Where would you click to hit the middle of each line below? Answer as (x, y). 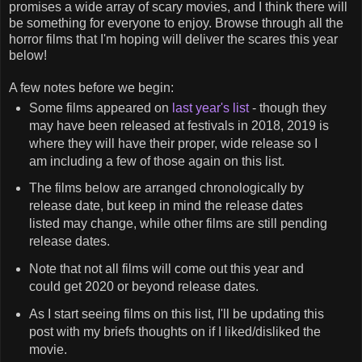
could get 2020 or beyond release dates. (143, 287)
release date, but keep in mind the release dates (166, 206)
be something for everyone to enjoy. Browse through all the (176, 23)
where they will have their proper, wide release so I (173, 143)
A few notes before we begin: (91, 87)
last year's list (210, 107)
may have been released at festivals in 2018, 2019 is (179, 125)
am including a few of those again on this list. (156, 161)
